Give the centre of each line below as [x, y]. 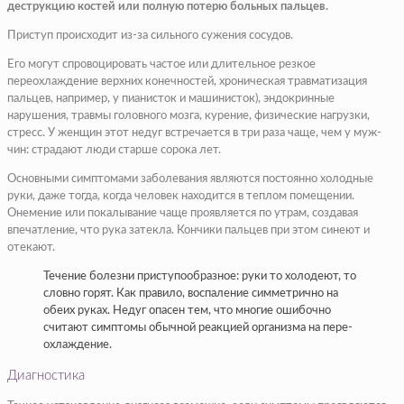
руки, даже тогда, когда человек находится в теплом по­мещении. [181, 197]
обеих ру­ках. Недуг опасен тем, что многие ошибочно [187, 311]
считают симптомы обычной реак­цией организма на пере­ [198, 328]
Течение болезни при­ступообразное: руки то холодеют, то [200, 277]
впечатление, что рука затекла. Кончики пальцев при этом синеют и [188, 231]
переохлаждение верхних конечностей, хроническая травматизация [187, 82]
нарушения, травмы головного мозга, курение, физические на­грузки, [188, 116]
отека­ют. [31, 248]
